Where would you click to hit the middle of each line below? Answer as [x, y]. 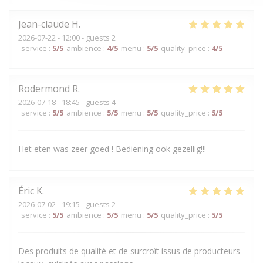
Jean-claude [44, 24]
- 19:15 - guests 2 [86, 204]
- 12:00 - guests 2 [86, 37]
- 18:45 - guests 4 [86, 102]
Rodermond [44, 88]
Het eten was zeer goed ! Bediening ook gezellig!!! [112, 149]
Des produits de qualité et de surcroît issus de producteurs [129, 251]
